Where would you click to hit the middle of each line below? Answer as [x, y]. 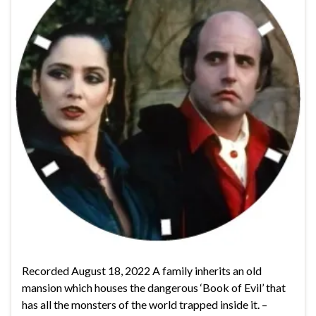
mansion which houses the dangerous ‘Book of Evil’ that [154, 287]
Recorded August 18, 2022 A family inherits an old [142, 270]
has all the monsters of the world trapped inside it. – [145, 304]
